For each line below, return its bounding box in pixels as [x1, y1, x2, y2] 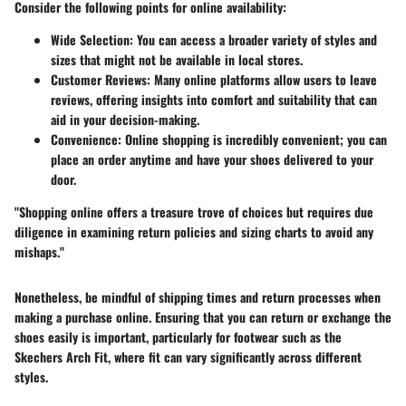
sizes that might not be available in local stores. [51, 50, 303, 70]
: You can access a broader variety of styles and [130, 30, 377, 50]
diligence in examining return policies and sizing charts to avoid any [14, 222, 373, 242]
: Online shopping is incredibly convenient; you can [118, 130, 387, 150]
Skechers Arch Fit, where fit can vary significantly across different [14, 347, 362, 367]
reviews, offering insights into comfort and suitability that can [51, 90, 377, 110]
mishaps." [14, 242, 64, 262]
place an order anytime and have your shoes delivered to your [51, 150, 373, 169]
